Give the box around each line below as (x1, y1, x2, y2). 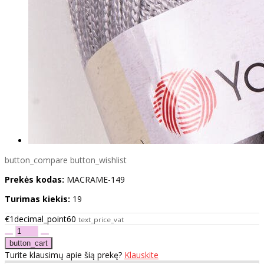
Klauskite (124, 249, 159, 260)
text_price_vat (78, 214, 124, 224)
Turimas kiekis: (5, 193, 70, 204)
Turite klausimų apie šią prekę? (5, 249, 124, 260)
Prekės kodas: (5, 173, 64, 185)
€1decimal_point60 (5, 213, 76, 225)
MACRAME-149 (67, 173, 125, 185)
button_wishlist (70, 154, 127, 166)
